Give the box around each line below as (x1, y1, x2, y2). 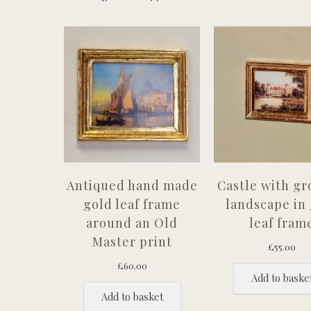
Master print (92, 233, 172, 250)
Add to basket (101, 289, 163, 304)
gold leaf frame (83, 195, 181, 212)
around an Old (86, 214, 178, 231)
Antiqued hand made (66, 176, 198, 194)
